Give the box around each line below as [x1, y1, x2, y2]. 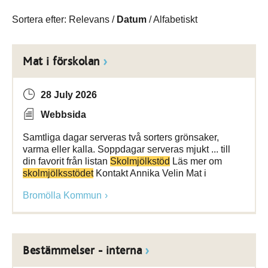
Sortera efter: [12, 14, 69, 25]
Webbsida [41, 109, 86, 120]
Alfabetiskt [153, 14, 197, 25]
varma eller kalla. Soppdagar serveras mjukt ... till [23, 144, 230, 154]
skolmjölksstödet [23, 168, 93, 178]
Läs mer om [170, 156, 222, 166]
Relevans [69, 14, 109, 25]
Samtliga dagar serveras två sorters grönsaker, [23, 132, 219, 142]
